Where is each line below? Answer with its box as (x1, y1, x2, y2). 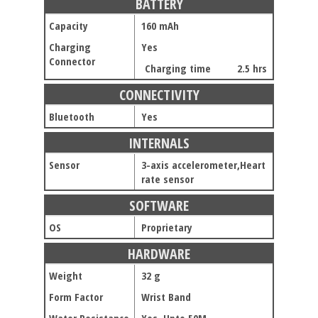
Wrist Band (141, 290, 192, 304)
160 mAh (141, 18, 180, 33)
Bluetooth (49, 109, 95, 124)
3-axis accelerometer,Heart (141, 158, 266, 172)
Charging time (145, 61, 212, 75)
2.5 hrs (237, 61, 268, 75)
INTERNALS (128, 133, 190, 153)
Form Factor (49, 290, 104, 304)
